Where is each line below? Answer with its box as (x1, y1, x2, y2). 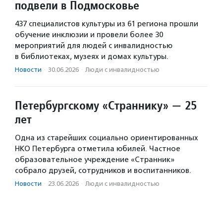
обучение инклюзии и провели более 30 (15, 30, 163, 40)
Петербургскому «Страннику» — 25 (15, 98, 197, 113)
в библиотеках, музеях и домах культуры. (15, 52, 168, 61)
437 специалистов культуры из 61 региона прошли (15, 19, 198, 29)
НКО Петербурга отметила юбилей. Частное (15, 144, 180, 154)
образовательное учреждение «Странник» (15, 155, 174, 165)
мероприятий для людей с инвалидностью (15, 41, 172, 51)
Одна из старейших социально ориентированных (15, 133, 198, 143)
